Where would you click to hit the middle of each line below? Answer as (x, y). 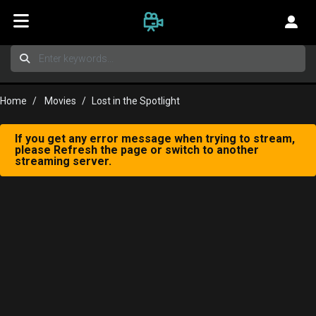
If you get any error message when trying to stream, (155, 139)
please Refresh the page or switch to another (137, 150)
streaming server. (63, 161)
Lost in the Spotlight (136, 101)
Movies (60, 101)
